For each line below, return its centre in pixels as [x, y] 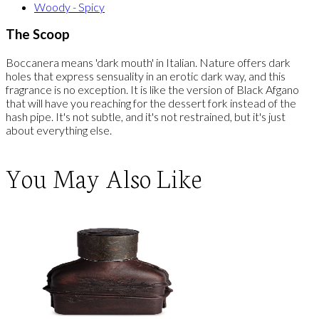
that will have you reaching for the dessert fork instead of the [151, 103]
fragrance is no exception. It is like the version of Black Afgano [152, 89]
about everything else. [59, 130]
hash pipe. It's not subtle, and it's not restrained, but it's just [146, 116]
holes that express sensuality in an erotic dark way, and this [146, 76]
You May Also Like [104, 177]
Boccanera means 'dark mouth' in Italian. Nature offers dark [148, 62]
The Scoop [38, 35]
